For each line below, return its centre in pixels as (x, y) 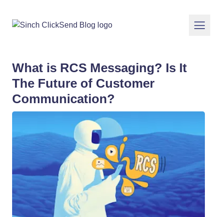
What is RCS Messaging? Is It (100, 68)
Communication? (63, 99)
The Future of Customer (83, 83)
